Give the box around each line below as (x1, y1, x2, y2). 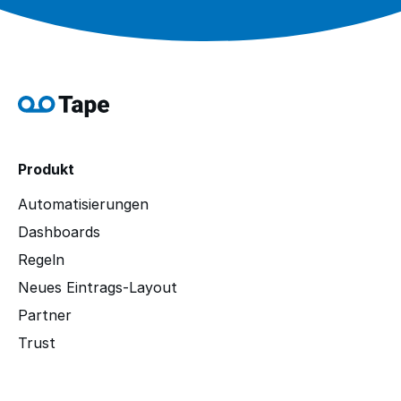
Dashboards (18, 223, 100, 241)
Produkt (18, 160, 74, 178)
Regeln (18, 251, 64, 269)
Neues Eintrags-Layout (18, 278, 177, 296)
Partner (18, 306, 72, 324)
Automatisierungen (18, 195, 149, 213)
